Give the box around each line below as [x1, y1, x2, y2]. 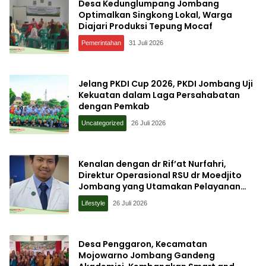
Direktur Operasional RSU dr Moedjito [78, 169, 242, 181]
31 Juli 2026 [129, 39, 163, 46]
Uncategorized [81, 119, 123, 126]
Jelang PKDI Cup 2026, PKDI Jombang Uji [78, 77, 253, 90]
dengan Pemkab [78, 100, 150, 112]
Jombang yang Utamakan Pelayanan [78, 180, 240, 192]
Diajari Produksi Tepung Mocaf [78, 20, 213, 32]
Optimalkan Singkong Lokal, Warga [78, 8, 232, 21]
